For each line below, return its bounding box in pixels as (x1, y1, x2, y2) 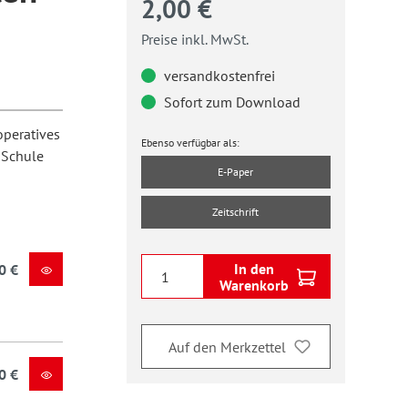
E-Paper (218, 165, 254, 178)
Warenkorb (219, 275, 289, 294)
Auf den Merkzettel (168, 337, 286, 356)
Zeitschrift (212, 205, 260, 219)
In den (233, 259, 274, 278)
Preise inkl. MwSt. (140, 30, 249, 48)
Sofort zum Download (159, 93, 301, 111)
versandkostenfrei (159, 66, 275, 85)
